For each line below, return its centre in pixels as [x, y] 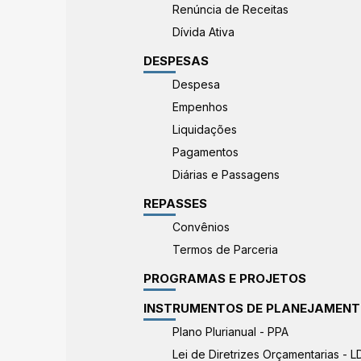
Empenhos [200, 107]
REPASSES [176, 203]
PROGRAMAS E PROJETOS [225, 278]
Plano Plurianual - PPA [230, 332]
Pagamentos [205, 152]
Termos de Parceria [225, 249]
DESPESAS [176, 61]
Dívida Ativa [203, 32]
